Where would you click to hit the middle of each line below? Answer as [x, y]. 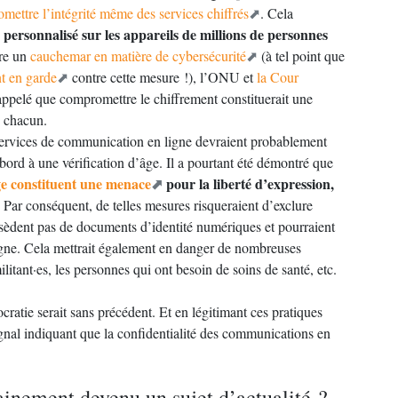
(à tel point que [301, 56]
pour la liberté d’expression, [248, 183]
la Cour [278, 77]
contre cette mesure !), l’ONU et [163, 77]
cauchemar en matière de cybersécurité [138, 56]
